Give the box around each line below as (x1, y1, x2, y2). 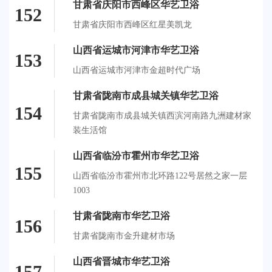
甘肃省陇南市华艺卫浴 (73, 210, 170, 221)
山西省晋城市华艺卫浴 (73, 256, 170, 267)
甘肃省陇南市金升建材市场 (73, 231, 175, 240)
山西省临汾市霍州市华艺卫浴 (73, 150, 199, 161)
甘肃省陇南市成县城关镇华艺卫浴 (73, 90, 219, 101)
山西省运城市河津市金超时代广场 (73, 65, 200, 75)
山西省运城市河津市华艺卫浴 (73, 44, 199, 55)
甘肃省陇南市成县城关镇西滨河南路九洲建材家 (73, 110, 251, 120)
